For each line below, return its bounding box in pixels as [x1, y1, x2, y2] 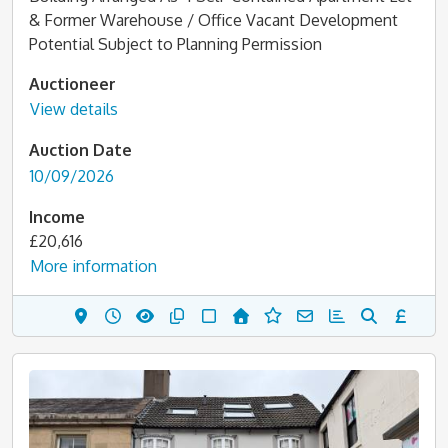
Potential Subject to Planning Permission [29, 33, 322, 54]
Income [29, 206, 85, 227]
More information [30, 256, 157, 276]
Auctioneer [29, 73, 116, 94]
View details [30, 99, 118, 119]
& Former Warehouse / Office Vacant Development [29, 9, 398, 30]
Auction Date [29, 140, 132, 160]
